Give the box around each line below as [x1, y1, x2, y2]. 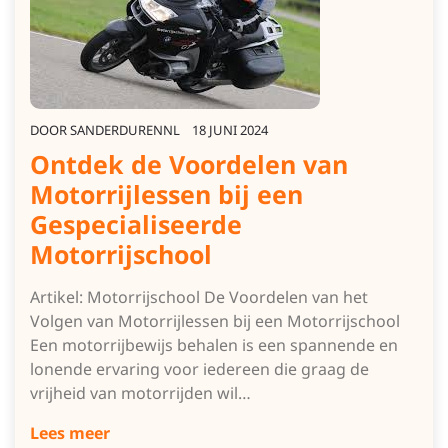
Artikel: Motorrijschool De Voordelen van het [30, 286, 368, 308]
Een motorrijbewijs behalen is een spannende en [30, 334, 398, 356]
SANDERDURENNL [70, 121, 180, 139]
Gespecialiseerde [30, 207, 242, 241]
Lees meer [30, 422, 110, 444]
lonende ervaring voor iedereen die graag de [30, 358, 369, 380]
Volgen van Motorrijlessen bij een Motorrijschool [30, 310, 400, 332]
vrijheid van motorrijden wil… [30, 382, 251, 404]
